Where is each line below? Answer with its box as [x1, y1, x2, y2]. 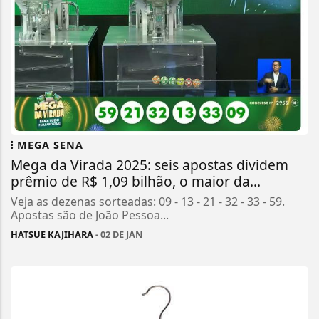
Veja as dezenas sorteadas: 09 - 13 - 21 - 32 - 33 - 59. [11, 194, 285, 210]
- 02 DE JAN [93, 228, 142, 241]
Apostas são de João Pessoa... [11, 207, 169, 224]
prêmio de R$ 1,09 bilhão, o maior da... [11, 172, 261, 192]
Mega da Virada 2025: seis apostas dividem [11, 155, 288, 175]
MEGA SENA [14, 138, 83, 152]
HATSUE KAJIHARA [11, 228, 93, 241]
